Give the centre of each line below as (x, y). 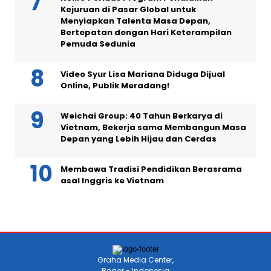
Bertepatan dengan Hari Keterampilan (146, 32)
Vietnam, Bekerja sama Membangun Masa (153, 127)
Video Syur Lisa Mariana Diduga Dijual (143, 74)
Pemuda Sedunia (98, 44)
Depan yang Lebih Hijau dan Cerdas (139, 139)
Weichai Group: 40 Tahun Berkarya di (142, 116)
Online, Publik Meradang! (115, 86)
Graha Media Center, (135, 260)
